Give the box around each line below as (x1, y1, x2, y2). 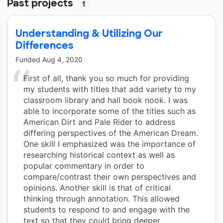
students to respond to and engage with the (23, 204, 190, 215)
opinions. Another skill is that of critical (23, 182, 171, 193)
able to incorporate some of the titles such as (23, 106, 196, 116)
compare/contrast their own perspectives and (23, 171, 196, 182)
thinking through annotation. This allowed (23, 193, 180, 204)
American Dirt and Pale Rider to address (23, 116, 175, 127)
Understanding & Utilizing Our (15, 26, 163, 40)
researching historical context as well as (23, 149, 175, 160)
